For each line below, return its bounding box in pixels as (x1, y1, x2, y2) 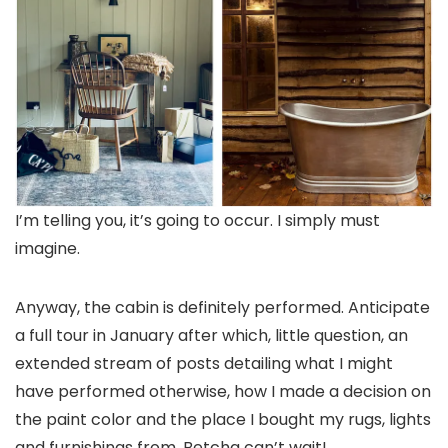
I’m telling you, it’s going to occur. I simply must (15, 208, 380, 232)
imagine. (15, 236, 80, 260)
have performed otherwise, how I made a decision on (15, 379, 431, 403)
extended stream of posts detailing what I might (15, 351, 393, 375)
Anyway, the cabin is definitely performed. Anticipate (15, 295, 430, 319)
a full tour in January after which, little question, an (15, 323, 408, 347)
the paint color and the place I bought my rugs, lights (15, 407, 431, 431)
